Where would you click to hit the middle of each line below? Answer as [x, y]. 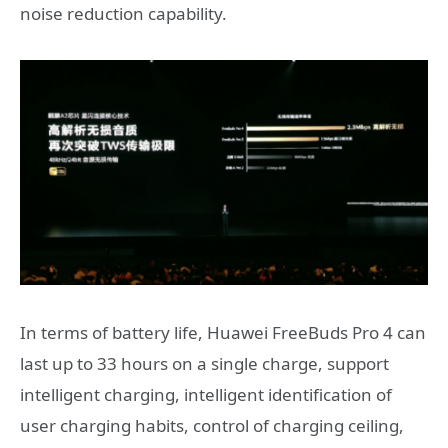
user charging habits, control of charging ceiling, [212, 425]
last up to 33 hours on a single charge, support [204, 363]
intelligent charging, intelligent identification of [206, 394]
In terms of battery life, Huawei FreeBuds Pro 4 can [223, 332]
